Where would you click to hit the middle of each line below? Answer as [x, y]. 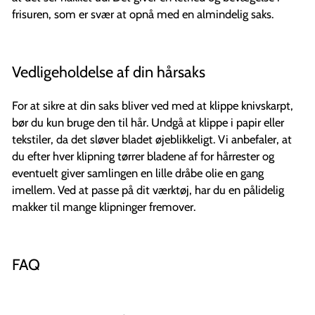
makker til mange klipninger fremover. [104, 207]
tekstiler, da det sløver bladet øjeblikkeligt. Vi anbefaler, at [152, 139]
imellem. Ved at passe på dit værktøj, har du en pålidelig [148, 190]
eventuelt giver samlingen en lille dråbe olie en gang [138, 173]
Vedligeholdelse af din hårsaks [109, 72]
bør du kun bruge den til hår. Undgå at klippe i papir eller [148, 122]
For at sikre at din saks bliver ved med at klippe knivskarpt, [153, 105]
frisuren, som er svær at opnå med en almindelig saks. [143, 14]
